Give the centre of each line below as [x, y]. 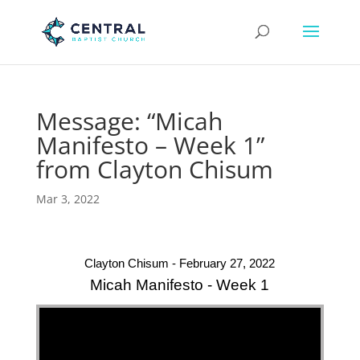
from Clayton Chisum [154, 169]
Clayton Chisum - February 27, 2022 [180, 263]
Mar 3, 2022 [67, 199]
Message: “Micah [129, 121]
